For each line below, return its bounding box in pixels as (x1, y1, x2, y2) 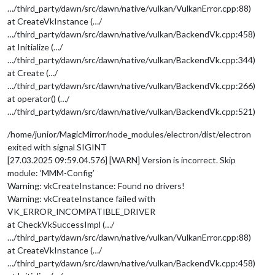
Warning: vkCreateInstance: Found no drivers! (7, 180, 185, 191)
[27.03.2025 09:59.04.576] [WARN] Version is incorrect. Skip (7, 154, 236, 165)
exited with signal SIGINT (7, 141, 107, 152)
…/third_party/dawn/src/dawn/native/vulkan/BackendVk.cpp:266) (7, 80, 255, 91)
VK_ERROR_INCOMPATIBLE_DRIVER (7, 206, 155, 217)
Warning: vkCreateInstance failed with (7, 193, 155, 204)
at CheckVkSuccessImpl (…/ (7, 219, 114, 230)
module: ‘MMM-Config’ (7, 167, 95, 178)
